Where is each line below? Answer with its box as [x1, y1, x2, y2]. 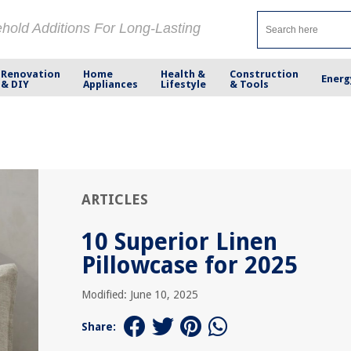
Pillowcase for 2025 [81, 251, 298, 279]
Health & [161, 67, 206, 80]
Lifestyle [161, 78, 207, 90]
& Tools [229, 78, 269, 90]
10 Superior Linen [81, 228, 277, 255]
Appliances [83, 78, 139, 90]
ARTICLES [81, 191, 148, 208]
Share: [81, 320, 116, 333]
